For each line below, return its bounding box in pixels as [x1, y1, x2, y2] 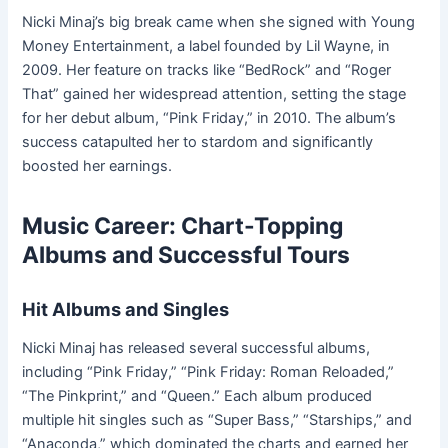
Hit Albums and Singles [22, 297, 230, 320]
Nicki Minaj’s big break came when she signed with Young [22, 13, 416, 32]
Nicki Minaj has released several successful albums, [22, 339, 371, 358]
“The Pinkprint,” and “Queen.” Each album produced [22, 387, 373, 406]
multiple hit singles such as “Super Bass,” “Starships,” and [22, 411, 413, 430]
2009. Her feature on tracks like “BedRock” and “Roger [22, 61, 392, 80]
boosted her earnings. [22, 157, 173, 176]
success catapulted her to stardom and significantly [22, 133, 374, 152]
